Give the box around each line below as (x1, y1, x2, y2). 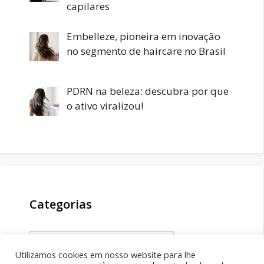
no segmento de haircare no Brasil (66, 44, 226, 58)
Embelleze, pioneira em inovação (66, 29, 220, 43)
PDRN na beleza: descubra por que (66, 84, 229, 98)
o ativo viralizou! (66, 98, 143, 113)
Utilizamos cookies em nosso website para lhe (15, 249, 196, 260)
